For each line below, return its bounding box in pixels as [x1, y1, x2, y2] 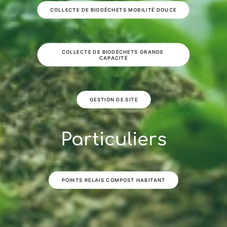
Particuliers [60, 130, 167, 149]
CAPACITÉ [99, 55, 128, 61]
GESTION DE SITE [89, 96, 138, 103]
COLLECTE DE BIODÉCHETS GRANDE [61, 49, 164, 55]
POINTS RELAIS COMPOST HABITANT [61, 177, 166, 183]
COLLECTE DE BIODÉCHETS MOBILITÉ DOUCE [50, 7, 177, 13]
